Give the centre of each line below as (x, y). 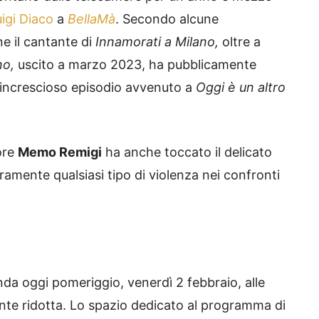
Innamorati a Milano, (157, 42)
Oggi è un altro (241, 88)
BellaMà (91, 19)
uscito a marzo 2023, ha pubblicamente (135, 65)
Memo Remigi (60, 152)
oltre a (240, 42)
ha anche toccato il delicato (187, 152)
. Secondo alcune (167, 19)
